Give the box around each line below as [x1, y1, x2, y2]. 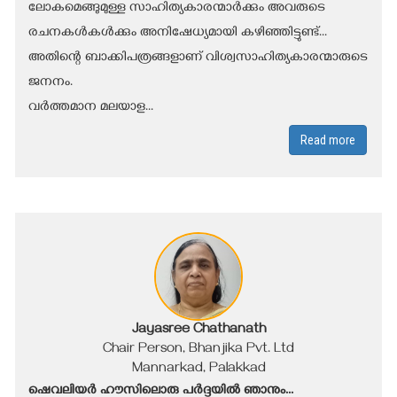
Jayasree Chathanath [131, 321, 266, 339]
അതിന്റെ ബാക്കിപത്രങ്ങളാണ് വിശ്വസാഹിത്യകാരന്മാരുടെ [28, 49, 368, 67]
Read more [300, 132, 355, 147]
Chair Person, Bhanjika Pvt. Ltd [103, 340, 294, 359]
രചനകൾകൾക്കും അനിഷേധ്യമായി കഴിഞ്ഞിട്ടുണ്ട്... [28, 24, 327, 43]
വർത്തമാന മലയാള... [28, 98, 153, 117]
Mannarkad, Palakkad [131, 360, 266, 378]
